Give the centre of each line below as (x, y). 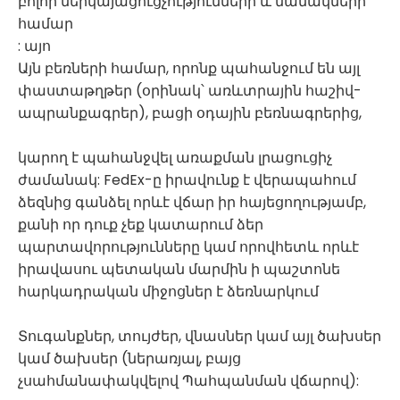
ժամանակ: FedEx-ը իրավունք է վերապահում (187, 180)
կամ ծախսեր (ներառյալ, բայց (129, 358)
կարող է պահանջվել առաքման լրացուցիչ (175, 158)
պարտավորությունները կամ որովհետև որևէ (188, 247)
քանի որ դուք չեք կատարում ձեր (141, 225)
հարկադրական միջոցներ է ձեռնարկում (168, 292)
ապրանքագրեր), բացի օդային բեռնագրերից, (190, 113)
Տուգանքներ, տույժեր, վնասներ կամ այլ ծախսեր (200, 336)
